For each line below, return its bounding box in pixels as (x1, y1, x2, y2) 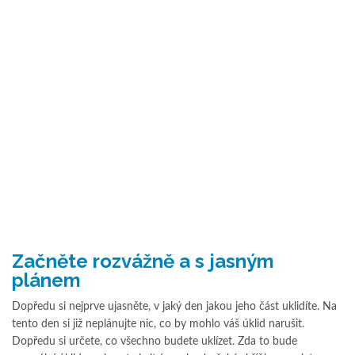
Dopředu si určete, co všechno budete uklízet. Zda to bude (12, 335, 297, 347)
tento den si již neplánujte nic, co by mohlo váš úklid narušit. (12, 318, 304, 330)
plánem (12, 268, 81, 292)
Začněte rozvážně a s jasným (12, 249, 274, 273)
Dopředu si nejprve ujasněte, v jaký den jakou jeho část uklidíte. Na (12, 300, 337, 312)
